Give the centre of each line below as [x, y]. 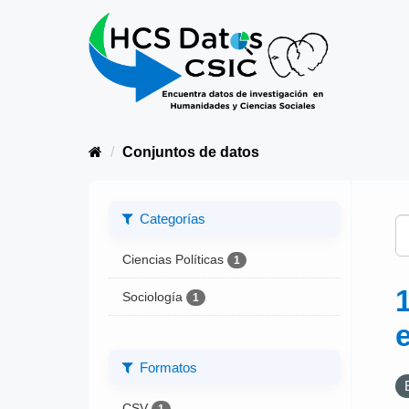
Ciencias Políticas [173, 259]
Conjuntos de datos [191, 152]
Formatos [166, 367]
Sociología [152, 297]
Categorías [170, 218]
